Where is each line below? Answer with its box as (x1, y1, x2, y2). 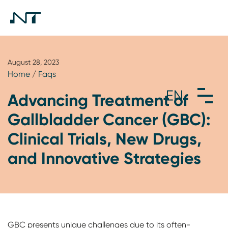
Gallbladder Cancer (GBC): (8, 109, 211, 129)
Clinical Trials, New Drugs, (8, 129, 202, 149)
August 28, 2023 (8, 58, 59, 66)
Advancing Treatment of (8, 90, 188, 110)
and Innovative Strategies (8, 148, 201, 168)
